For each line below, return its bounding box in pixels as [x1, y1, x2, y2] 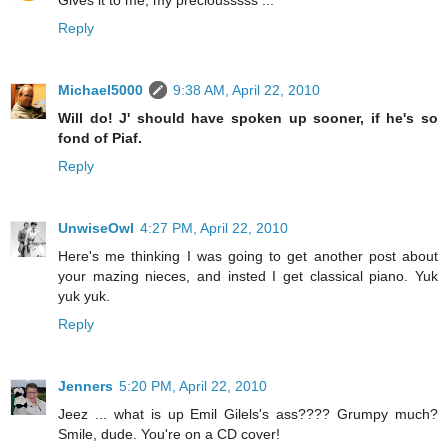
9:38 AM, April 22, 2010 [173, 81, 320, 98]
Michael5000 [58, 81, 143, 98]
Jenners [58, 377, 113, 394]
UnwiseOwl [58, 219, 134, 236]
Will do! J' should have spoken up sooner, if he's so [58, 109, 438, 126]
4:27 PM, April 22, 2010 [140, 219, 288, 236]
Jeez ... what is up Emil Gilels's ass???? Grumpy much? [58, 405, 438, 422]
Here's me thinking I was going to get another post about [58, 247, 438, 264]
